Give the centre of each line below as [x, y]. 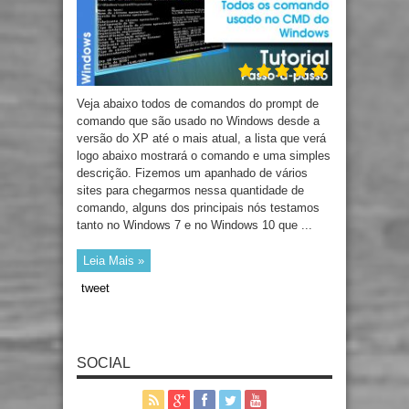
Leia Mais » [114, 261]
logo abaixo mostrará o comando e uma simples [204, 156]
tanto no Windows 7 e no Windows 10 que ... [194, 225]
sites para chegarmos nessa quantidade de [190, 191]
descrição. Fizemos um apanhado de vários [192, 173]
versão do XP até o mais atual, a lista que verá [201, 139]
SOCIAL [104, 363]
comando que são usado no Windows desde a [198, 121]
